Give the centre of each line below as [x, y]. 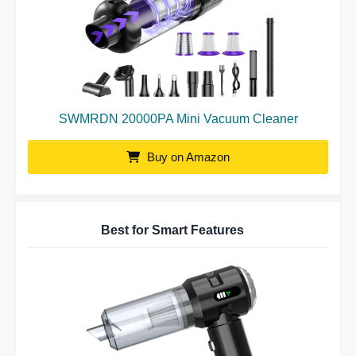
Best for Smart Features [172, 230]
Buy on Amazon [187, 157]
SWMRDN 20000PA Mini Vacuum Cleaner [178, 119]
